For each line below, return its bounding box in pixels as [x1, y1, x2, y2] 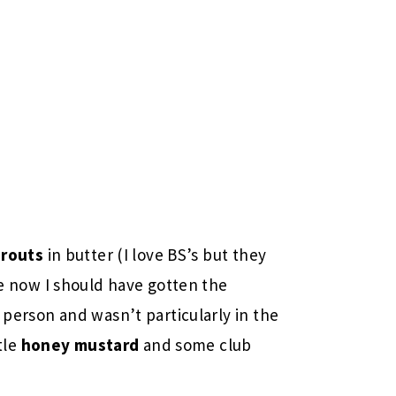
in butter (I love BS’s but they [43, 244, 267, 265]
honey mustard [20, 334, 140, 355]
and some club [139, 334, 252, 355]
